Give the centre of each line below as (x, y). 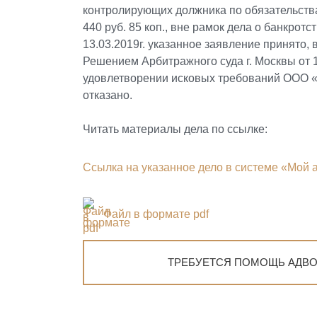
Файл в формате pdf (156, 214)
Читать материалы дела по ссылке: (175, 129)
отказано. (108, 95)
